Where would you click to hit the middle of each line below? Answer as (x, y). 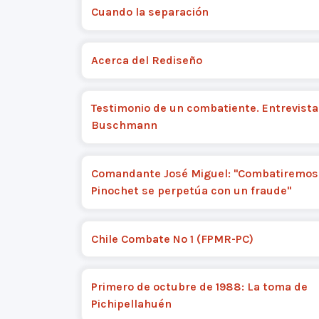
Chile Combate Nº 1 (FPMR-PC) (172, 239)
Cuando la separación (150, 12)
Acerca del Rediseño (146, 60)
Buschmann (124, 125)
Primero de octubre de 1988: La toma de (199, 287)
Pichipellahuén (131, 304)
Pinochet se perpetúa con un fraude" (191, 190)
